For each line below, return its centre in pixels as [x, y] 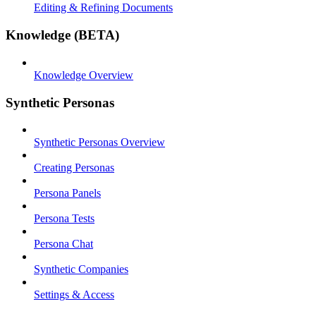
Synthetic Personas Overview [99, 142]
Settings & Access [74, 295]
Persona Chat [63, 244]
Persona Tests [64, 219]
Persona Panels [67, 193]
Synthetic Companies [81, 269]
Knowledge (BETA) [62, 35]
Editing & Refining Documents [103, 8]
